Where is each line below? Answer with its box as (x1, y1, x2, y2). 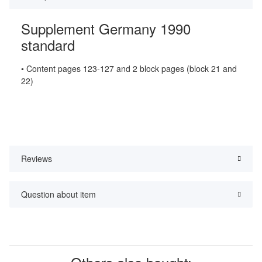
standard (21, 35, 75, 56)
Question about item (21, 188, 96, 201)
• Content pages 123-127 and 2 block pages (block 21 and (21, 63, 237, 75)
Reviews (21, 153, 52, 165)
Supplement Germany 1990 (21, 18, 191, 39)
